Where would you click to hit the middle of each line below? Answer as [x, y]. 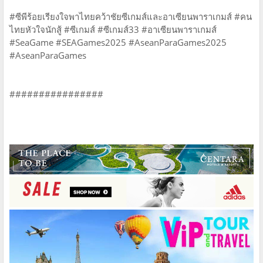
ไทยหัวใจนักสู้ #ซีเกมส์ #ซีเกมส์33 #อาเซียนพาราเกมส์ [113, 29]
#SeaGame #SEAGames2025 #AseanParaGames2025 [118, 42]
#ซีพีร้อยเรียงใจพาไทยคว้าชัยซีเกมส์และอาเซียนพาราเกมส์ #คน [131, 16]
